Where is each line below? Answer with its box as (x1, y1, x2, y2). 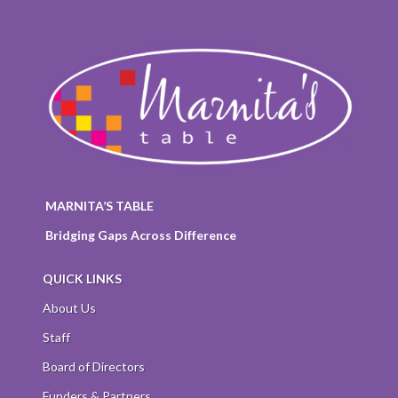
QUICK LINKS (42, 270, 122, 286)
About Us (42, 299, 96, 315)
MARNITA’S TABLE (44, 197, 154, 213)
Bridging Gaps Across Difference (44, 227, 236, 243)
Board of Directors (42, 358, 145, 374)
